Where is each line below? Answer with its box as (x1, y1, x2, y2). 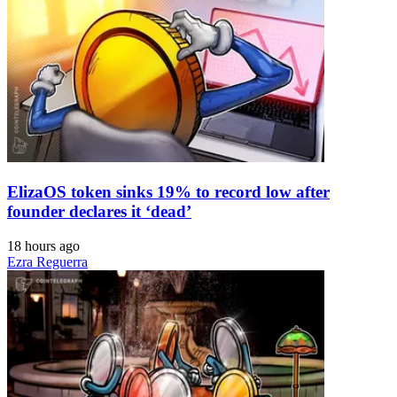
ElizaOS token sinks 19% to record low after (7, 182, 330, 201)
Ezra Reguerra (7, 253, 88, 269)
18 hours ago (7, 237, 80, 253)
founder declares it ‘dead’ (7, 201, 191, 221)
